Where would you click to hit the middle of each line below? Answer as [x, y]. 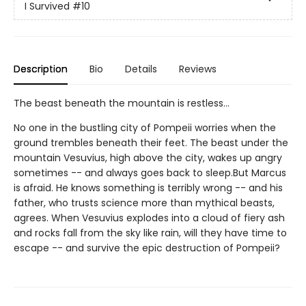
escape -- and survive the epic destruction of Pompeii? [147, 248]
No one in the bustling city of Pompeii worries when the [145, 127]
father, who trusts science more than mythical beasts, [144, 203]
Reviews [198, 69]
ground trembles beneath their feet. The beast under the [151, 142]
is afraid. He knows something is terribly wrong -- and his [148, 187]
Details [141, 69]
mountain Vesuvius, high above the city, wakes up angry [148, 157]
